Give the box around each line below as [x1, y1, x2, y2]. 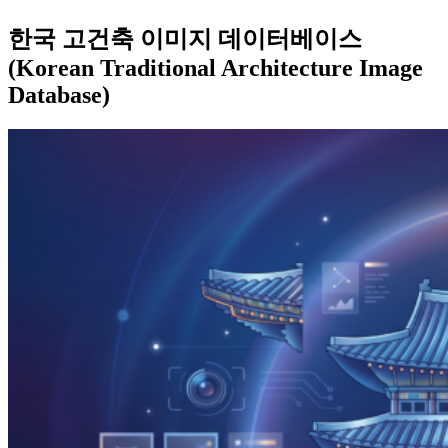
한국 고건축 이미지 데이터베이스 [8, 26, 362, 53]
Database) [8, 82, 110, 109]
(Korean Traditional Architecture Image [8, 55, 423, 82]
